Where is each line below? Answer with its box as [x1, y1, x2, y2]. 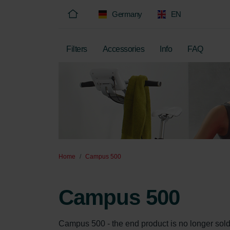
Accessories [102, 45, 144, 53]
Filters [66, 45, 87, 53]
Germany [112, 10, 142, 18]
